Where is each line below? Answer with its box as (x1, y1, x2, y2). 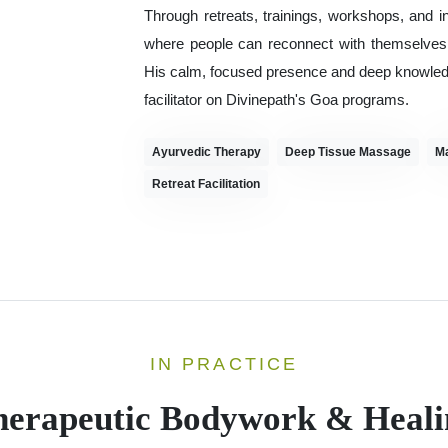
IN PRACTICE (149, 354, 299, 374)
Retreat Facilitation (152, 177, 260, 191)
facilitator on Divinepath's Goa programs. (144, 91, 409, 108)
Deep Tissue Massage (285, 145, 411, 159)
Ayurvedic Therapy (152, 145, 261, 159)
